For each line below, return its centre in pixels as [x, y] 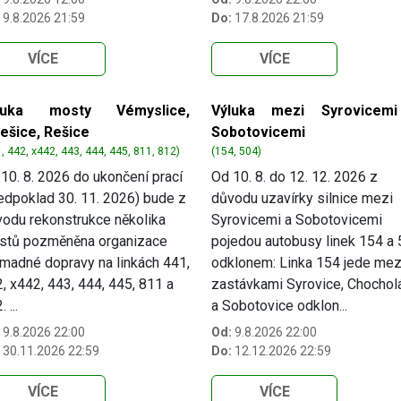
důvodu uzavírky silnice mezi [302, 199]
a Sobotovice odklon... [279, 306]
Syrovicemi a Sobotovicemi [297, 220]
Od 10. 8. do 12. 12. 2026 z [294, 177]
